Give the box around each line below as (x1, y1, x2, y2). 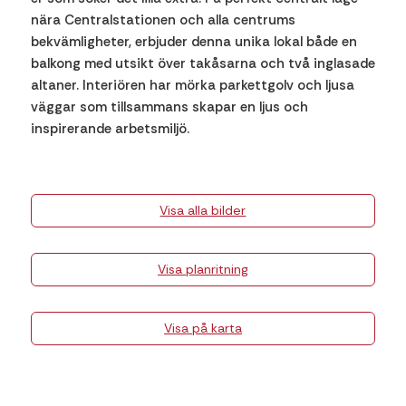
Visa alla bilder (159, 202, 246, 218)
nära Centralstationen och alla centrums (30, 11, 295, 29)
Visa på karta (163, 320, 242, 336)
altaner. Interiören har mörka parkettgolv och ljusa (30, 76, 354, 94)
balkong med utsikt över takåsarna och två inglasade (30, 54, 375, 72)
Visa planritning (157, 261, 248, 277)
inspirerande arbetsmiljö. (30, 120, 189, 138)
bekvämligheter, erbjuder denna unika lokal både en (30, 33, 357, 51)
